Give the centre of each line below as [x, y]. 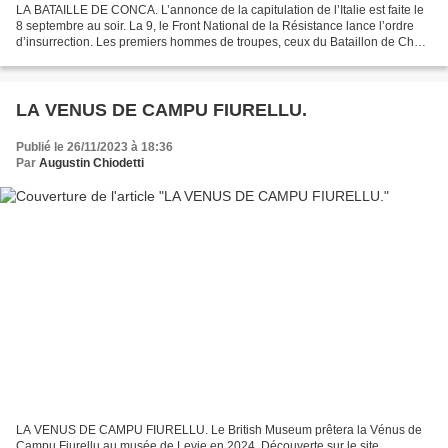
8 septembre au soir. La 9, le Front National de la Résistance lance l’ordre [215, 25]
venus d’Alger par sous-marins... [103, 57]
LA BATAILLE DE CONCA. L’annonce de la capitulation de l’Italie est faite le [220, 9]
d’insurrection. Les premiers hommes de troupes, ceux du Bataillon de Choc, [223, 41]
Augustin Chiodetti [91, 162]
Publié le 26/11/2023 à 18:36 [94, 146]
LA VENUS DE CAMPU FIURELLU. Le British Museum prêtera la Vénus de [219, 430]
